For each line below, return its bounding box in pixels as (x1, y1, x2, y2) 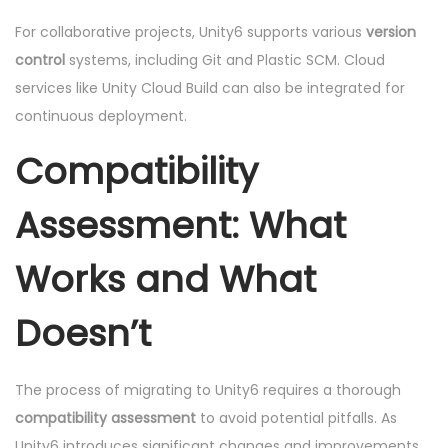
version (366, 21, 416, 42)
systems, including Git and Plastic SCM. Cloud (65, 49, 385, 70)
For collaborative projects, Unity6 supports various (15, 21, 366, 42)
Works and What (15, 253, 316, 305)
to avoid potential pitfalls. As (196, 407, 397, 428)
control (15, 49, 65, 70)
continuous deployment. (15, 105, 187, 126)
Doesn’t (15, 307, 151, 359)
